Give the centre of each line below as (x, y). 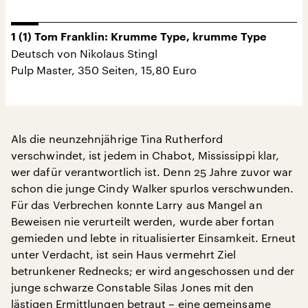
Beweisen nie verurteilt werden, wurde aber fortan (143, 221)
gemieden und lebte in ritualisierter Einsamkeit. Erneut (154, 238)
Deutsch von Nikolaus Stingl (84, 53)
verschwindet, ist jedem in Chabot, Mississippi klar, (145, 155)
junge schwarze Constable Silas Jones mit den (133, 287)
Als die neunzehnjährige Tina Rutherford (117, 139)
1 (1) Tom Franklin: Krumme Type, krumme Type (139, 37)
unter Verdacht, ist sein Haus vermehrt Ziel (124, 254)
